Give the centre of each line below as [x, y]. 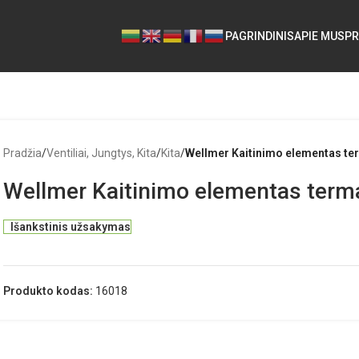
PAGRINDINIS [260, 36]
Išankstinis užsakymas [71, 227]
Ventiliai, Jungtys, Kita [102, 153]
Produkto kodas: [50, 291]
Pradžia [23, 153]
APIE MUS [319, 36]
